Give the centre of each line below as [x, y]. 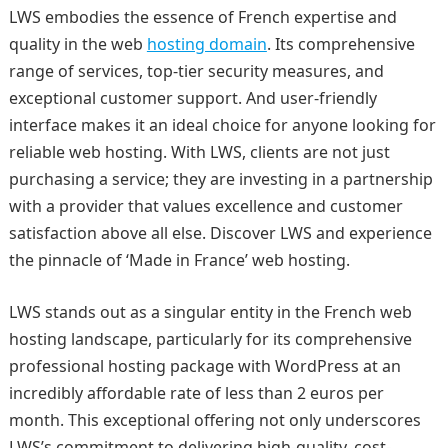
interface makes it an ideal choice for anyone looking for [222, 125]
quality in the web [77, 44]
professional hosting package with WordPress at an [204, 366]
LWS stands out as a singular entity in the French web [210, 312]
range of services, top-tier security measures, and [196, 71]
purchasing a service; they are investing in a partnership [220, 179]
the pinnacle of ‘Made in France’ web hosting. [179, 260]
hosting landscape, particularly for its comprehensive [210, 339]
